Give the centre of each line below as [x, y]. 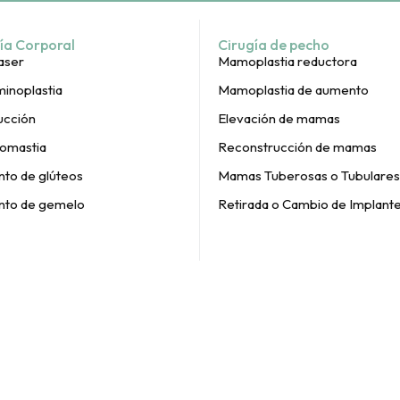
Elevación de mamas [279, 118]
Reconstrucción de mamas [297, 147]
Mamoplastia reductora [287, 61]
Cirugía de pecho [274, 45]
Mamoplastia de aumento [293, 90]
